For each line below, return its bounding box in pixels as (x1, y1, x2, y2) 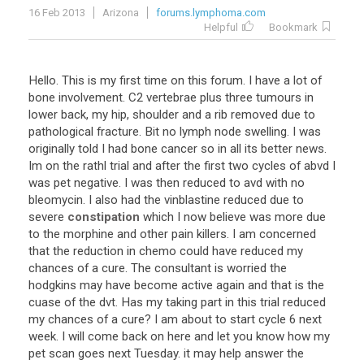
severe (28, 210, 64, 224)
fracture (97, 124, 139, 139)
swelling (245, 124, 287, 139)
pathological (28, 124, 93, 139)
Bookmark (269, 21, 318, 33)
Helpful (204, 21, 238, 33)
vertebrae (146, 90, 197, 105)
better (261, 141, 292, 156)
